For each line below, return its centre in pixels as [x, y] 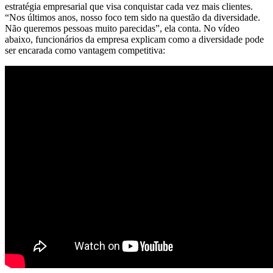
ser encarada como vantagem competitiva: [85, 50]
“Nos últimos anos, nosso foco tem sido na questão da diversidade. [133, 17]
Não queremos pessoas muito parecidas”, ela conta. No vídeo [122, 28]
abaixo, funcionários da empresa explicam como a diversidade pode [134, 39]
